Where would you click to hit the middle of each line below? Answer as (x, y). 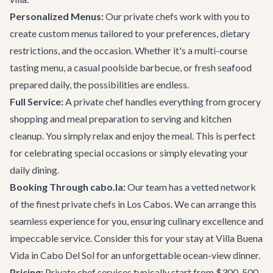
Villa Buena (239, 238)
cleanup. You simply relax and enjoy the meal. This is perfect (133, 136)
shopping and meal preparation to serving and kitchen (121, 119)
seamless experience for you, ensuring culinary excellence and (136, 221)
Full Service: (37, 101)
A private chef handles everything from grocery (162, 101)
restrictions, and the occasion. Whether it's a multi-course (129, 50)
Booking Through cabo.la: (68, 187)
